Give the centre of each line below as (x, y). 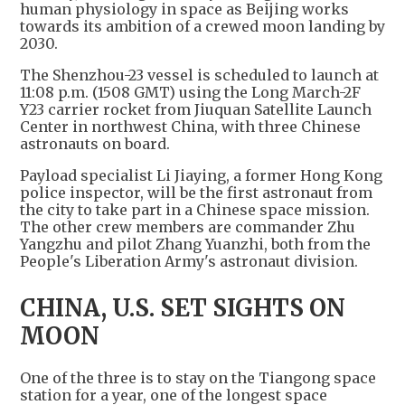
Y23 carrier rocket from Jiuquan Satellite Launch (196, 109)
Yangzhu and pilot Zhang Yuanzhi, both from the (195, 244)
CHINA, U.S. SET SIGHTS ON (183, 307)
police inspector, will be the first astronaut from (196, 192)
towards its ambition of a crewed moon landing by (202, 26)
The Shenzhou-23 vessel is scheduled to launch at (199, 75)
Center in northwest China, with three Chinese (190, 126)
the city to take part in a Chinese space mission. (195, 209)
